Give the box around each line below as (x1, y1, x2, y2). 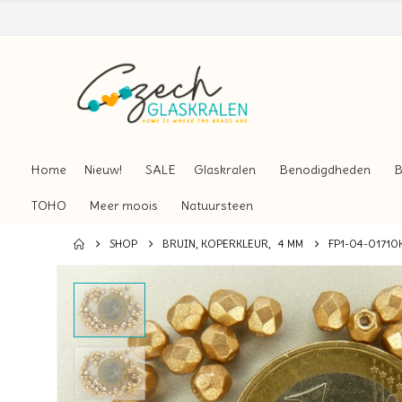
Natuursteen (181, 197, 253, 214)
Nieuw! (84, 162, 122, 179)
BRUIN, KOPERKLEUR (162, 237, 268, 251)
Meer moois (90, 197, 158, 214)
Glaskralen (194, 162, 256, 179)
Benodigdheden (279, 162, 371, 179)
